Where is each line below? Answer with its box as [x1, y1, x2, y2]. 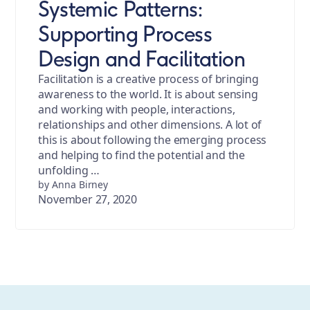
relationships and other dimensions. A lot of [38, 117, 262, 133]
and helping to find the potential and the [38, 147, 245, 163]
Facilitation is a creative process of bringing [38, 71, 259, 87]
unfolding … [38, 163, 100, 179]
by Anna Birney [38, 178, 109, 192]
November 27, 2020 [38, 192, 137, 208]
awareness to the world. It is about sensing [38, 86, 258, 102]
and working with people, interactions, [38, 102, 235, 118]
